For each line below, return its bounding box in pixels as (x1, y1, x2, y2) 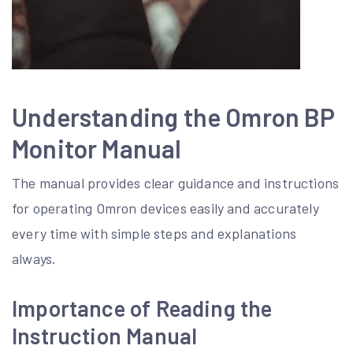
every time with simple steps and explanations (12, 224, 297, 242)
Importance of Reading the (12, 294, 273, 321)
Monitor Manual (12, 132, 182, 163)
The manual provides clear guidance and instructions (12, 173, 340, 191)
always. (12, 249, 57, 267)
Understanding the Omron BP (12, 101, 336, 132)
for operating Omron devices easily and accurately (12, 199, 319, 217)
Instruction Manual (12, 321, 198, 349)
